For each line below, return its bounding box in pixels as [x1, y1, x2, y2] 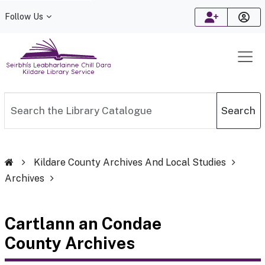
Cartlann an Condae [4, 214, 161, 234]
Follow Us [4, 11, 43, 21]
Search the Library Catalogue [4, 93, 141, 105]
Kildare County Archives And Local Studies [33, 157, 226, 169]
